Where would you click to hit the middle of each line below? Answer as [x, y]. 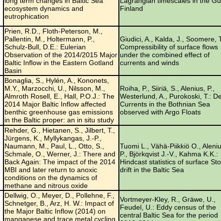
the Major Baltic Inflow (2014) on [55, 211]
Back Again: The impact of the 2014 [60, 162]
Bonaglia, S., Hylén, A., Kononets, [57, 80]
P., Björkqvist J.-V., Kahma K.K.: [169, 154]
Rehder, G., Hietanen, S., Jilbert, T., [60, 130]
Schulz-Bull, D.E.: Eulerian [45, 47]
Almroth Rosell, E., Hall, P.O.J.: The [59, 96]
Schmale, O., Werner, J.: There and [60, 154]
